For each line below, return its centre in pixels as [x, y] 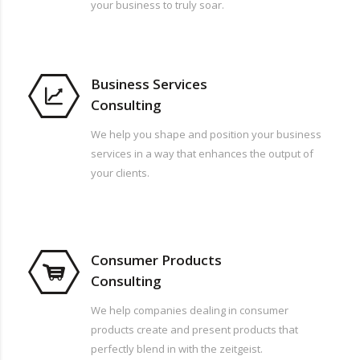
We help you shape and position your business [206, 135]
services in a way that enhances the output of [202, 154]
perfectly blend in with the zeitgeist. [177, 349]
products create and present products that [194, 330]
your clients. [120, 173]
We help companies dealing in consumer [190, 311]
